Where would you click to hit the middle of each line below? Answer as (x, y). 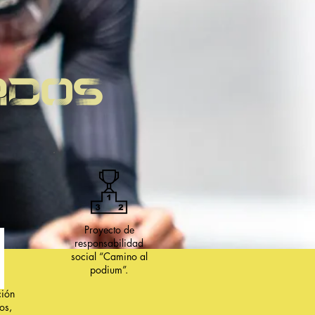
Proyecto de (109, 230)
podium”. (109, 270)
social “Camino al (109, 256)
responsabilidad (109, 243)
